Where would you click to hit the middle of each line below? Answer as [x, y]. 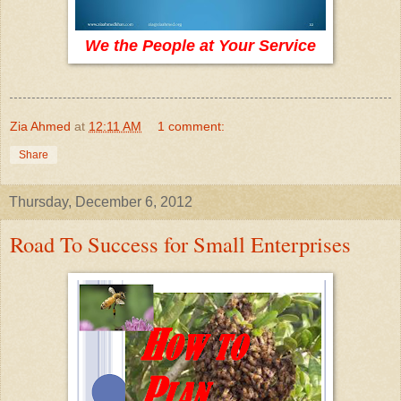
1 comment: [192, 127]
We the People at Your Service [200, 46]
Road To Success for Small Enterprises [180, 244]
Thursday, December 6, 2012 [101, 202]
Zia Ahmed [40, 127]
